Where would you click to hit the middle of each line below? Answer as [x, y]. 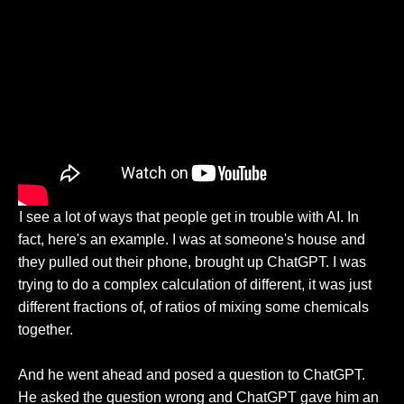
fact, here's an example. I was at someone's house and [192, 239]
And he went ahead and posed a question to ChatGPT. [192, 374]
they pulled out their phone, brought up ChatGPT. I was [192, 262]
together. [46, 329]
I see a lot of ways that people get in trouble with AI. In [188, 216]
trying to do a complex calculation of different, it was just [195, 284]
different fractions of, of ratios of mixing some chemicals [193, 307]
